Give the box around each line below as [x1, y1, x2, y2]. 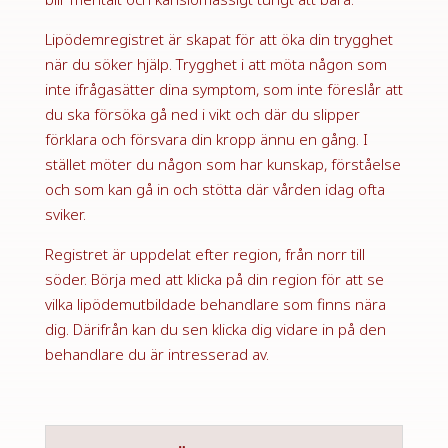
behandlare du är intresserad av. [44, 343, 269, 364]
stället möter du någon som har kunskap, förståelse [44, 153, 401, 174]
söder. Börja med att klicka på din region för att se [44, 268, 384, 289]
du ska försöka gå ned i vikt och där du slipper [44, 103, 360, 124]
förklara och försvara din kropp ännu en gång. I [44, 128, 368, 149]
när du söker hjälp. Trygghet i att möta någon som [44, 53, 387, 74]
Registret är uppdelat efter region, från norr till [44, 243, 365, 264]
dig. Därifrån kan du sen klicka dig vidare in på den [44, 318, 386, 339]
